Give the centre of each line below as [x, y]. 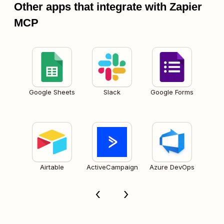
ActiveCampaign [112, 167]
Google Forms [172, 92]
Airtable [52, 167]
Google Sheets [52, 92]
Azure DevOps [172, 167]
